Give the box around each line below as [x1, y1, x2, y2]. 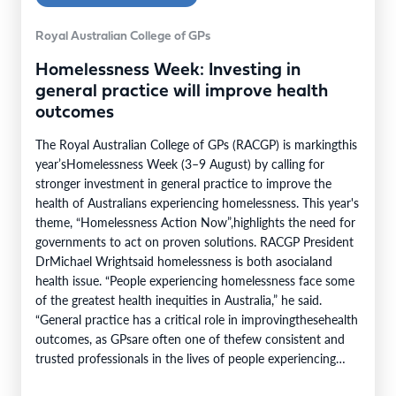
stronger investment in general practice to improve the [35, 173, 331, 192]
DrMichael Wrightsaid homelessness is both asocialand [35, 251, 332, 270]
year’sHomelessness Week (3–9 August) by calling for [35, 154, 324, 172]
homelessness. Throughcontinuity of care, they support [35, 368, 335, 386]
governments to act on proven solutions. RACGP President [35, 232, 354, 250]
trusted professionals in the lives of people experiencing [35, 348, 336, 367]
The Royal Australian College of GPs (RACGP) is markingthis [35, 134, 357, 153]
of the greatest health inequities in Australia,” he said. [35, 290, 322, 308]
